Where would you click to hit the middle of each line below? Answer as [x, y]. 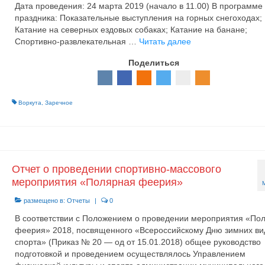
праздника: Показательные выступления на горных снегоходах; [138, 18]
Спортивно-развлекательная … [77, 41]
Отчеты [78, 200]
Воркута [30, 103]
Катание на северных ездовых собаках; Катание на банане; [131, 30]
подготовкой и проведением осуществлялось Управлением [130, 253]
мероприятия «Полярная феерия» [97, 182]
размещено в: [44, 200]
